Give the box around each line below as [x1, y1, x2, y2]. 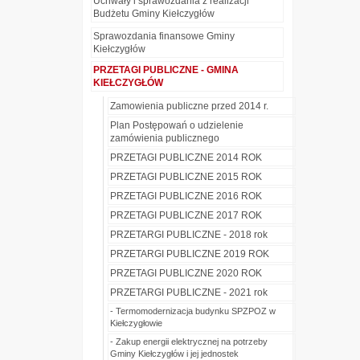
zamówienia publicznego [110, 133, 219, 145]
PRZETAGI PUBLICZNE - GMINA [93, 64, 239, 76]
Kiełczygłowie [110, 318, 162, 329]
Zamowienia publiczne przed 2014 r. [110, 100, 268, 112]
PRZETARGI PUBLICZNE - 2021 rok [110, 287, 268, 299]
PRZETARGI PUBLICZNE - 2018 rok [110, 229, 268, 241]
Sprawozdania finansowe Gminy [93, 31, 235, 43]
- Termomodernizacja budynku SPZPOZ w [110, 306, 276, 317]
